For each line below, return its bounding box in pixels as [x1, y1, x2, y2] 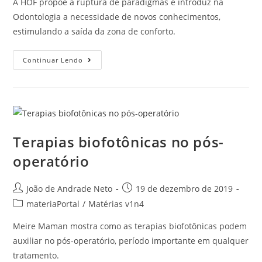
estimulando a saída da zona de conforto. [13, 25, 178, 37]
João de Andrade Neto [26, 183, 113, 195]
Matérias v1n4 [88, 198, 144, 210]
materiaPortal [26, 198, 80, 210]
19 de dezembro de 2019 [136, 183, 233, 195]
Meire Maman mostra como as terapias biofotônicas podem [13, 220, 247, 232]
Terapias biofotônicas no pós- [13, 132, 224, 152]
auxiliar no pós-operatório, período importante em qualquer [13, 235, 249, 247]
